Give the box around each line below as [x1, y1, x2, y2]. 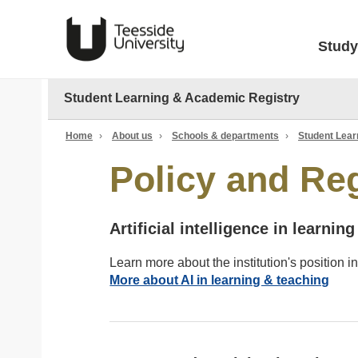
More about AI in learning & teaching [109, 273, 330, 287]
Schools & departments [172, 130, 279, 141]
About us [112, 130, 153, 141]
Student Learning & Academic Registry [63, 91, 300, 105]
